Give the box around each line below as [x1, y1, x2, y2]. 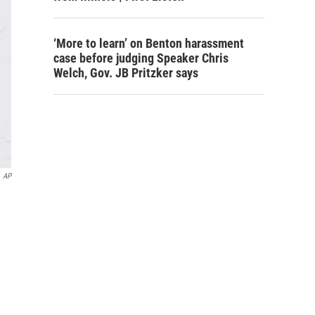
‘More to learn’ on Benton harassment [53, 36, 244, 51]
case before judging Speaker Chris [53, 51, 229, 65]
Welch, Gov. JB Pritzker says [53, 65, 198, 80]
